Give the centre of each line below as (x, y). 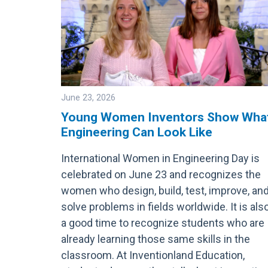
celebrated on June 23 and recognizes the (161, 174)
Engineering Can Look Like (137, 132)
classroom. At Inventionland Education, (153, 255)
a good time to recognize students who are (163, 223)
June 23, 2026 (88, 98)
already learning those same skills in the (156, 239)
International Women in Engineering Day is (160, 158)
